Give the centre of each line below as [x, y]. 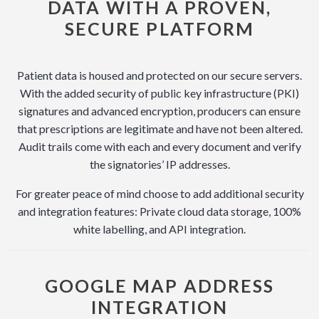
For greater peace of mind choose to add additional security [159, 194]
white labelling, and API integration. [159, 229]
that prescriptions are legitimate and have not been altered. [159, 129]
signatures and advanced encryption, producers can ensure [159, 111]
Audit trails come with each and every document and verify [159, 147]
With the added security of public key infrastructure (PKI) [159, 93]
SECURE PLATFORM [159, 29]
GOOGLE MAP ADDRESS [159, 286]
